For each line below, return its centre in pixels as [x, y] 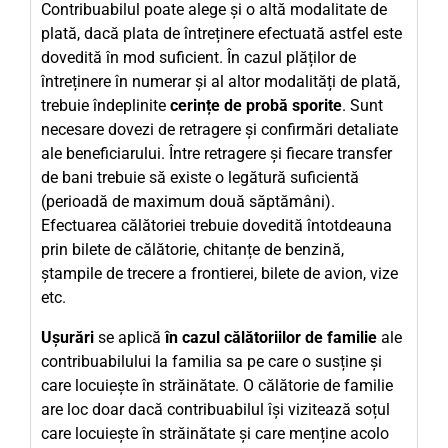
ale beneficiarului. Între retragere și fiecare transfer [216, 153]
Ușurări [67, 337]
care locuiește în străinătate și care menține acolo [215, 433]
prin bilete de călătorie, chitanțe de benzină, [192, 249]
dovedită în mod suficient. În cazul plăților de [198, 57]
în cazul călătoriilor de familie [271, 337]
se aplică [129, 337]
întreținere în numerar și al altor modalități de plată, [220, 81]
